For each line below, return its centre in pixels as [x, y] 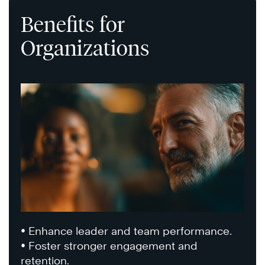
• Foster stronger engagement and [109, 245]
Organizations [85, 48]
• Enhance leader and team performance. [126, 231]
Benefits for [73, 24]
